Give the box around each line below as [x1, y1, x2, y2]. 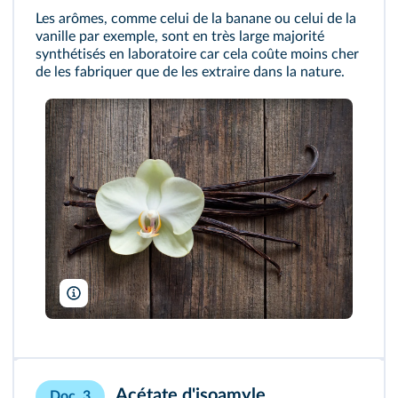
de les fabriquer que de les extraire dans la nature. [36, 64, 345, 79]
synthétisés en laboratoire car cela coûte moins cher [36, 46, 359, 61]
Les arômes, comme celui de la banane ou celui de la [36, 11, 356, 26]
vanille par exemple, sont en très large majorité [36, 28, 324, 44]
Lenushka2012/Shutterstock [88, 288, 223, 299]
